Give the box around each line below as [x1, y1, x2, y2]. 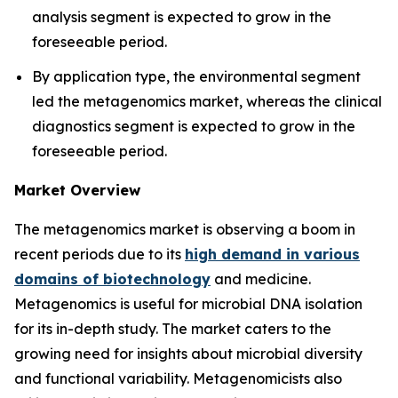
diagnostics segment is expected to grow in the [32, 116, 355, 135]
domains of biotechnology [14, 269, 211, 288]
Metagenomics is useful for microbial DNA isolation [14, 294, 362, 313]
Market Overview [14, 180, 140, 199]
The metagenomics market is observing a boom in [14, 219, 355, 238]
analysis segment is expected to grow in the [32, 7, 331, 26]
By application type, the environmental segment [32, 67, 361, 85]
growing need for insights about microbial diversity [14, 344, 362, 362]
